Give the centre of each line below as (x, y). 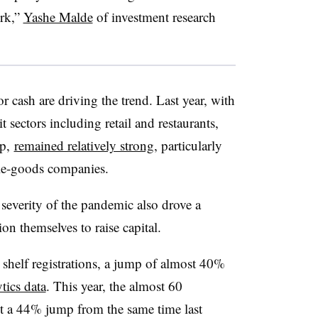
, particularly (188, 145)
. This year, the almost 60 (114, 286)
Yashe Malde (58, 17)
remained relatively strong (84, 145)
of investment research (154, 17)
